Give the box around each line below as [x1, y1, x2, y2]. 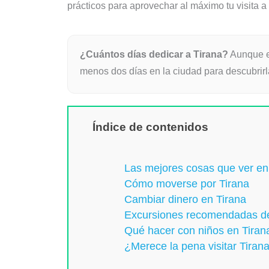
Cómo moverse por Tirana [124, 177, 249, 190]
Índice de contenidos [92, 120, 208, 134]
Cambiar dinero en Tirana [124, 193, 246, 205]
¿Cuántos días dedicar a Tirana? [80, 49, 228, 60]
